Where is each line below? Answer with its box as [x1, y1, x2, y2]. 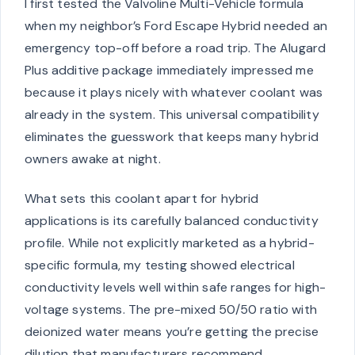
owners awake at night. [25, 151, 161, 168]
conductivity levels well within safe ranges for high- [25, 279, 326, 296]
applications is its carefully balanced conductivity [25, 212, 319, 230]
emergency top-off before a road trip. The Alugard [25, 40, 326, 57]
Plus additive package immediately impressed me [25, 62, 314, 79]
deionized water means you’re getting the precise [25, 323, 319, 341]
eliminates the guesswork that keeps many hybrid [25, 128, 319, 146]
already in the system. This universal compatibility [25, 106, 319, 124]
